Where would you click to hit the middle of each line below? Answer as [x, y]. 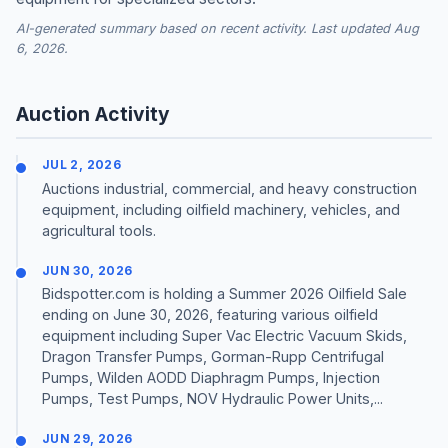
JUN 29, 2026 [87, 438]
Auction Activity [93, 114]
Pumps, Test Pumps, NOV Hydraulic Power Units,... [212, 398]
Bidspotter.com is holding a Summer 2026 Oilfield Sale [224, 293]
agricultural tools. [99, 230]
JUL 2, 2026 [81, 165]
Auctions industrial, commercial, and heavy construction [229, 188]
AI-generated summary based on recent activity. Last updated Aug [217, 29]
